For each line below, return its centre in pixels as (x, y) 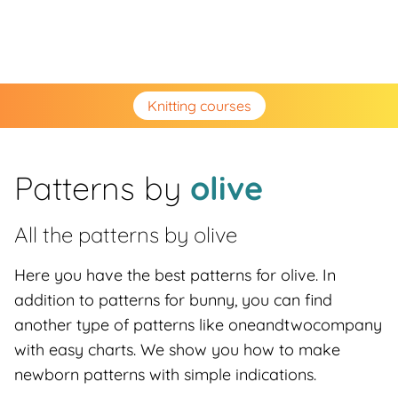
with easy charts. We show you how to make (177, 350)
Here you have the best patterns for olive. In (175, 275)
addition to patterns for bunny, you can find (173, 300)
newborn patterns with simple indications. (165, 374)
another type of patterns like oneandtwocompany (198, 325)
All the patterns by (104, 235)
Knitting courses (199, 106)
